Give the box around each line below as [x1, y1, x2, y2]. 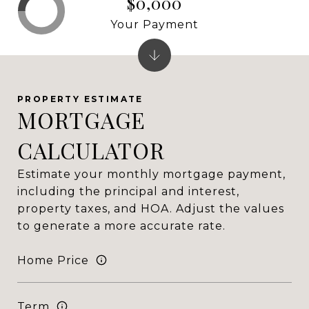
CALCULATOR [17, 135, 165, 165]
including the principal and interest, [17, 185, 239, 198]
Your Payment [110, 17, 199, 31]
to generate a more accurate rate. [17, 219, 226, 232]
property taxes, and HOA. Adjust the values [17, 202, 284, 215]
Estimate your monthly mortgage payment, [17, 168, 286, 181]
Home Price [17, 253, 89, 267]
